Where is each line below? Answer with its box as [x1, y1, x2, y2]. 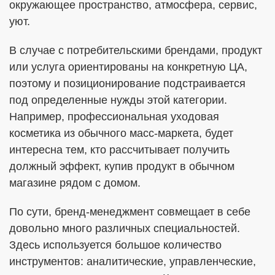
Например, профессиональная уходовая [9, 110, 219, 123]
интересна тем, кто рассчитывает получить [9, 144, 230, 156]
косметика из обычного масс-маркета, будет [9, 127, 233, 139]
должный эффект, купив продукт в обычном [9, 160, 234, 172]
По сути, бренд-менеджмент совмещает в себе [9, 206, 250, 218]
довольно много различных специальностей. [9, 222, 240, 234]
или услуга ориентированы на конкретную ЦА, [9, 61, 247, 73]
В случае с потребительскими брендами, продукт [9, 44, 262, 56]
